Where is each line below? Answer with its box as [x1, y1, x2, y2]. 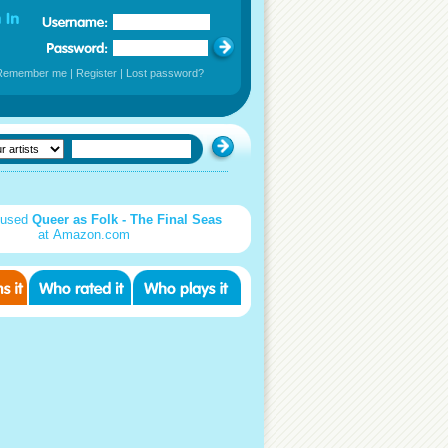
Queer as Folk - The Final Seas [32, 212, 222, 227]
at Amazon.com [38, 227, 130, 242]
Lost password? [126, 67, 204, 79]
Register [76, 67, 117, 79]
